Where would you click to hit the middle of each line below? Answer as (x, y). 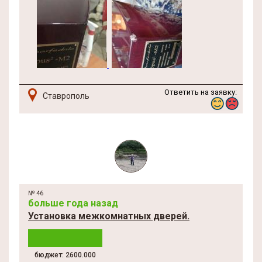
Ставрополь (66, 96)
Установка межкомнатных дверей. (109, 216)
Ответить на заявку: (201, 92)
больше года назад (73, 203)
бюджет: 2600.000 (65, 255)
